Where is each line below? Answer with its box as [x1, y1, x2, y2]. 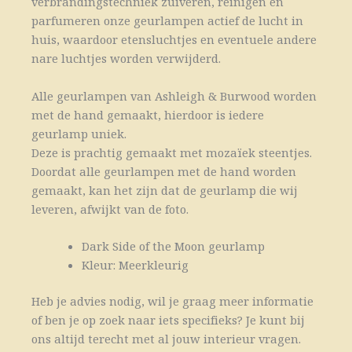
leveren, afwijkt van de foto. [31, 200, 189, 217]
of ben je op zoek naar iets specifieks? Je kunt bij [31, 312, 305, 328]
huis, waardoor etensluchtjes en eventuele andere [31, 31, 317, 48]
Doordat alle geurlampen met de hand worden [31, 163, 296, 179]
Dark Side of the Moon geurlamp [81, 238, 265, 255]
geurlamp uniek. [31, 125, 126, 141]
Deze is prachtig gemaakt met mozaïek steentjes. [31, 144, 312, 160]
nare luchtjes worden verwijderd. [31, 50, 221, 67]
